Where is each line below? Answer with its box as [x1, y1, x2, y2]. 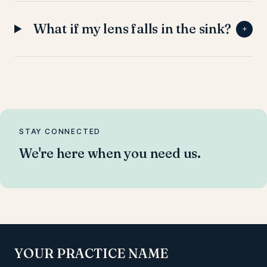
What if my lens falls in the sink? [33, 20, 231, 37]
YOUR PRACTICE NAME [14, 245, 168, 262]
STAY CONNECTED [19, 127, 101, 136]
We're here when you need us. [19, 145, 201, 162]
